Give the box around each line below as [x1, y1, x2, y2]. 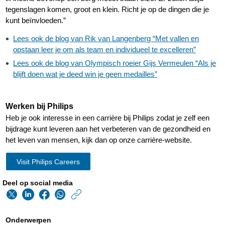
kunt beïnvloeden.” [6, 16, 66, 25]
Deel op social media [3, 179, 73, 187]
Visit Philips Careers [17, 158, 80, 166]
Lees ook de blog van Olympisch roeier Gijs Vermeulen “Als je [13, 59, 216, 68]
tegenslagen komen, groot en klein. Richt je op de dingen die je [6, 5, 209, 14]
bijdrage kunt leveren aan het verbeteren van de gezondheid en [6, 125, 211, 134]
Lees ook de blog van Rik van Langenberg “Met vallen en [13, 34, 199, 43]
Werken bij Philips [6, 102, 73, 111]
